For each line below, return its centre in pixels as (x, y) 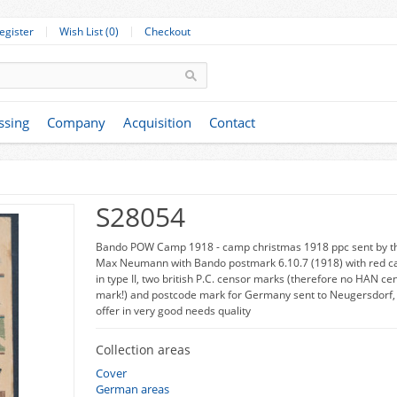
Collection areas (143, 350)
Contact (232, 122)
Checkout (167, 31)
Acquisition (157, 122)
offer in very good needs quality (173, 311)
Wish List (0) (89, 31)
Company (76, 122)
